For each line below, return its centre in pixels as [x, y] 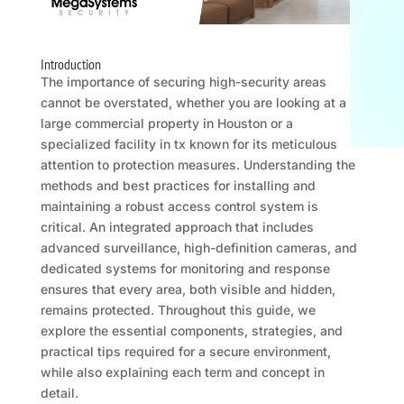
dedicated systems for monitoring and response [185, 269]
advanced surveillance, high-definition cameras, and [198, 248]
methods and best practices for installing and [178, 186]
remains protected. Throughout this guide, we [178, 310]
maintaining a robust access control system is [179, 207]
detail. [59, 393]
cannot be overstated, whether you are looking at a [193, 103]
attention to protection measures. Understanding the [197, 165]
